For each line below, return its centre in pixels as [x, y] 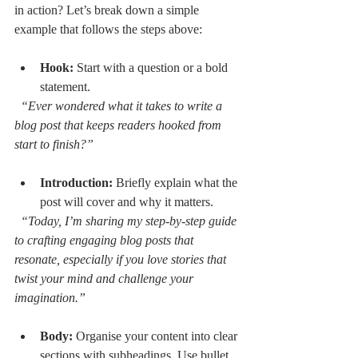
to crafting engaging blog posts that [105, 240]
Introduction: [76, 182]
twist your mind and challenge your [105, 278]
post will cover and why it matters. [130, 201]
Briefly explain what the [177, 182]
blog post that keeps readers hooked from [119, 125]
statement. [68, 86]
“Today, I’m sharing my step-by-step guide [130, 221]
